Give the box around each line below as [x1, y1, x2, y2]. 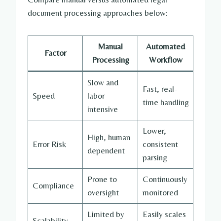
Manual [98, 41, 123, 52]
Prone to [87, 174, 117, 184]
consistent [142, 139, 178, 149]
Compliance [32, 181, 74, 191]
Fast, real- [142, 84, 177, 94]
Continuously [142, 174, 187, 184]
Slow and [87, 77, 118, 88]
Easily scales [142, 209, 186, 220]
